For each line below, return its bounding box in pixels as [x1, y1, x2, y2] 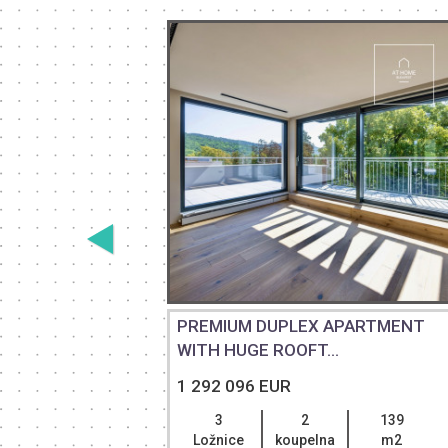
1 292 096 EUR [177, 376, 291, 396]
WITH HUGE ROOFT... [177, 340, 339, 360]
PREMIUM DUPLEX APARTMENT [177, 316, 425, 336]
